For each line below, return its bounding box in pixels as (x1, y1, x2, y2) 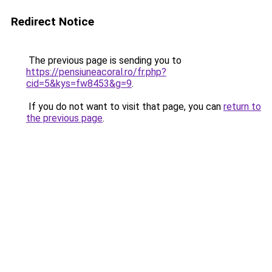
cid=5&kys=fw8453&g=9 (26, 78, 132, 89)
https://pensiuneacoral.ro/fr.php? (26, 66, 166, 78)
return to (223, 101, 261, 112)
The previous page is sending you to (26, 55, 182, 66)
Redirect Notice (11, 15, 94, 29)
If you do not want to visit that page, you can (26, 101, 223, 112)
